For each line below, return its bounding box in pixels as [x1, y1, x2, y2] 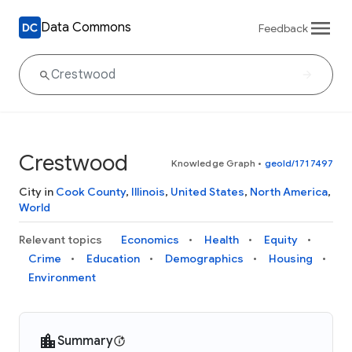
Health [204, 233, 239, 247]
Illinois [131, 185, 165, 199]
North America [250, 185, 328, 199]
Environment [28, 270, 96, 284]
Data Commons [41, 19, 131, 35]
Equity [264, 233, 298, 247]
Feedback [258, 20, 308, 35]
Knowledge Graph [170, 157, 256, 169]
